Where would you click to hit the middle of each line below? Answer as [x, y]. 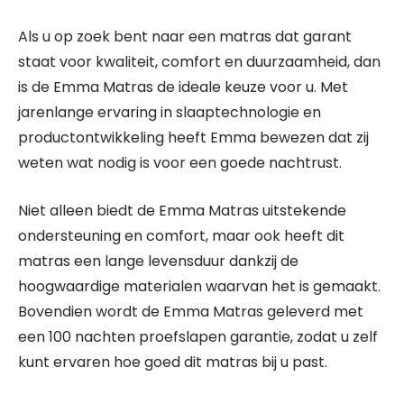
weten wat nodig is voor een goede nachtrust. [180, 163]
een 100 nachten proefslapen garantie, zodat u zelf [198, 337]
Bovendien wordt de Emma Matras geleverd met [191, 312]
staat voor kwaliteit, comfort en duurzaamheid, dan [199, 62]
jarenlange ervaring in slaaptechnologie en [170, 112]
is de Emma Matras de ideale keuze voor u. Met [183, 87]
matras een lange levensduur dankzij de [158, 261]
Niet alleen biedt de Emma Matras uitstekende [182, 211]
